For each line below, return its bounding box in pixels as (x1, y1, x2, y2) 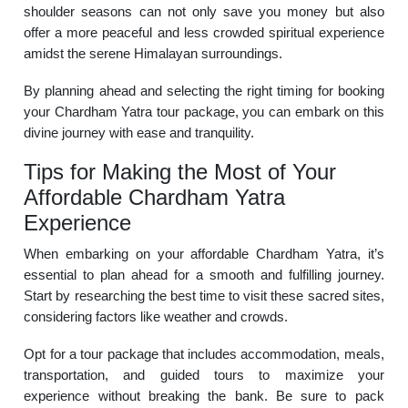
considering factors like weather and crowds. (24, 309, 289, 324)
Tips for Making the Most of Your (24, 159, 337, 184)
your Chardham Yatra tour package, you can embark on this (24, 104, 384, 119)
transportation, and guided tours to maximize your (24, 367, 384, 382)
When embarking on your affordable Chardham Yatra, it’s (24, 246, 384, 261)
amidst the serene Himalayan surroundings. (24, 46, 283, 61)
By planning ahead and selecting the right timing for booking (24, 83, 384, 98)
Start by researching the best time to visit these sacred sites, (24, 288, 384, 303)
